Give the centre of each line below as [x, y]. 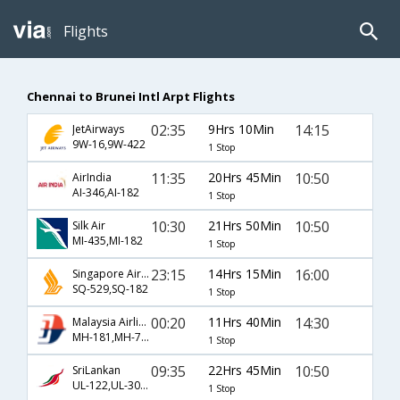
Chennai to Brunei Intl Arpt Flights [131, 96]
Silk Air [89, 226]
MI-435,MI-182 [108, 241]
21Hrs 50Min [244, 225]
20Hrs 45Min [244, 177]
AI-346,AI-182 [106, 193]
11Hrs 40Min [244, 321]
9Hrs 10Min [241, 129]
